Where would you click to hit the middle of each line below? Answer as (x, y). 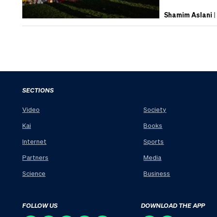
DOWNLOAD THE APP (173, 205)
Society (155, 109)
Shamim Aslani (188, 14)
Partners (35, 157)
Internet (34, 141)
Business (157, 173)
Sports (154, 141)
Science (34, 173)
